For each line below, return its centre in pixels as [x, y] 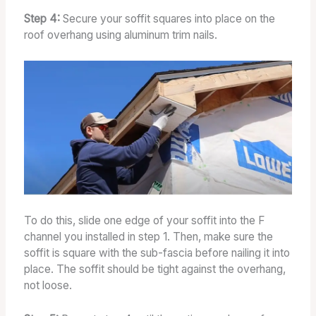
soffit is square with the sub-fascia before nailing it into [157, 253]
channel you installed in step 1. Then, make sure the [148, 236]
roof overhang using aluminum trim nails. [120, 35]
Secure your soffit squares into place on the [169, 19]
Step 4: [43, 19]
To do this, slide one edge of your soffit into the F [144, 220]
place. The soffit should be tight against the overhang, [154, 269]
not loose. [48, 285]
